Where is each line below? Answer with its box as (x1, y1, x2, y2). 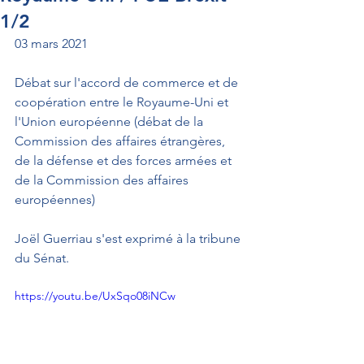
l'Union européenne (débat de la (15, 114, 206, 129)
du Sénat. (15, 250, 69, 266)
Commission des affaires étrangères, (15, 133, 228, 149)
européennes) (15, 192, 95, 207)
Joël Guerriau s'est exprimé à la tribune (15, 231, 244, 246)
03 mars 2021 (15, 36, 88, 51)
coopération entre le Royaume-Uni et (15, 94, 232, 110)
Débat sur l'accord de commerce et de (15, 75, 241, 90)
